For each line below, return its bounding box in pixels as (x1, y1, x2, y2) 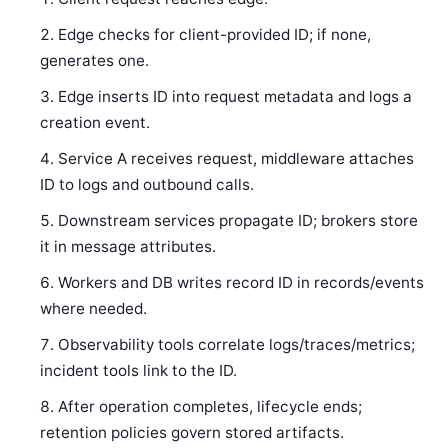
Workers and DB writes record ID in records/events (58, 272, 425, 292)
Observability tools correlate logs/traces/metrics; (58, 334, 416, 354)
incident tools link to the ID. (40, 360, 238, 380)
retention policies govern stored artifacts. (40, 422, 345, 442)
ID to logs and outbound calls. (40, 174, 255, 194)
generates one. (40, 50, 150, 70)
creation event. (40, 112, 151, 132)
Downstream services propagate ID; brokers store (58, 210, 419, 230)
